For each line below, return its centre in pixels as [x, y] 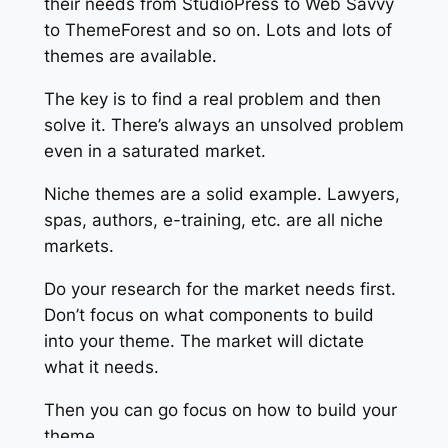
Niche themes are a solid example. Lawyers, [221, 194]
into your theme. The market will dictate [203, 340]
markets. [78, 246]
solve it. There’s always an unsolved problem [223, 125]
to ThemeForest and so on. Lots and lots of [217, 30]
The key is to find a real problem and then [212, 99]
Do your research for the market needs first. [219, 288]
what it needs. [101, 366]
